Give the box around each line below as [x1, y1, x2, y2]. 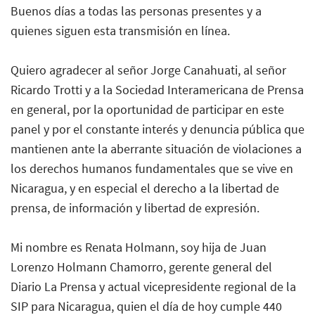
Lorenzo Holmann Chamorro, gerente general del [11, 258, 272, 275]
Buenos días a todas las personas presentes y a [11, 2, 262, 19]
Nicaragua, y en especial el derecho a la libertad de [11, 179, 279, 196]
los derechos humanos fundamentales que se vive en [11, 160, 293, 176]
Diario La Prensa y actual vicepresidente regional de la [11, 278, 296, 295]
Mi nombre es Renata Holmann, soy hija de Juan [11, 238, 266, 255]
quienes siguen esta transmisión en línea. [11, 22, 230, 39]
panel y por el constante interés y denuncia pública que [11, 120, 304, 137]
